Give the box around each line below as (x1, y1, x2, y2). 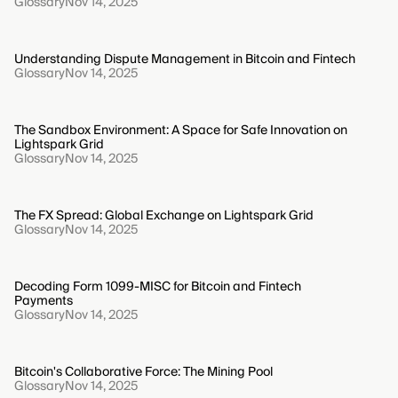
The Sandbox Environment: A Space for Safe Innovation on (14, 120, 347, 142)
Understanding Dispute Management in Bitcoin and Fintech (14, 49, 355, 71)
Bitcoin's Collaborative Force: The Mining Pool (14, 362, 273, 384)
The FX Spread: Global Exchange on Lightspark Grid (14, 205, 314, 227)
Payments (14, 291, 73, 313)
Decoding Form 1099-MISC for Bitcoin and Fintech (14, 276, 301, 298)
